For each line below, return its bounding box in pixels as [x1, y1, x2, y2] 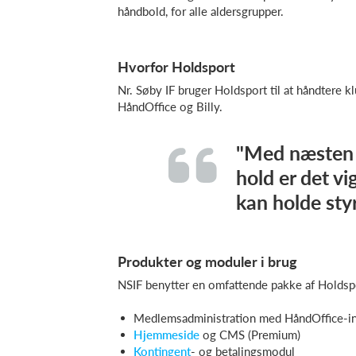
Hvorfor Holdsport [118, 58, 235, 75]
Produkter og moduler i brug [118, 253, 297, 270]
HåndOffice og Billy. [118, 99, 222, 114]
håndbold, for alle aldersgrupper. [118, 4, 284, 18]
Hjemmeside [133, 327, 199, 342]
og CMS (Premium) [199, 327, 300, 342]
